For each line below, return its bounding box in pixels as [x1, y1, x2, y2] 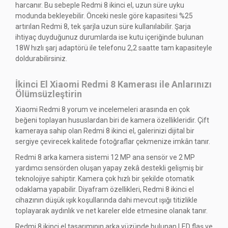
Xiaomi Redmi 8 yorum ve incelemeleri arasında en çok [15, 105, 190, 113]
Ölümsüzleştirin [15, 89, 82, 100]
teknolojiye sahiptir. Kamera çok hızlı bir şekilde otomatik [15, 175, 194, 183]
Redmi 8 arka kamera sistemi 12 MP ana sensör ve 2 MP [15, 153, 195, 162]
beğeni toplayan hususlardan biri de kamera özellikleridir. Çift [15, 116, 209, 124]
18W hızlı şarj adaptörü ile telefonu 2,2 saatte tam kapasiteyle [15, 44, 212, 52]
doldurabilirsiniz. [15, 54, 67, 63]
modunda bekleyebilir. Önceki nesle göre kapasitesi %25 [15, 12, 193, 20]
